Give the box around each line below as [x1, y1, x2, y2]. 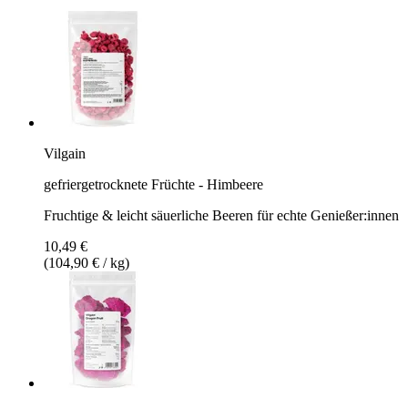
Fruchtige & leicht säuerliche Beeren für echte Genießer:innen [44, 207, 399, 223]
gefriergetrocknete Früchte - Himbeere [44, 176, 263, 192]
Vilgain [44, 145, 86, 161]
